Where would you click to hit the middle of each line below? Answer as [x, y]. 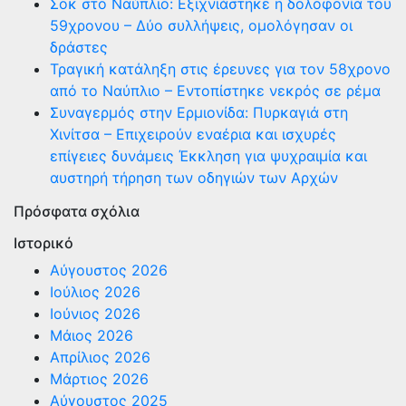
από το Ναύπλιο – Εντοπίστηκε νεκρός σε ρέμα [215, 91]
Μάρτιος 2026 [99, 379]
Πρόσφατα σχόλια [77, 211]
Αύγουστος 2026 [109, 270]
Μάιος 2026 [92, 335]
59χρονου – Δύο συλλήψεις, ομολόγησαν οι [201, 25]
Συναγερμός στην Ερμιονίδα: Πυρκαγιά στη [199, 112]
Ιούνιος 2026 [95, 314]
